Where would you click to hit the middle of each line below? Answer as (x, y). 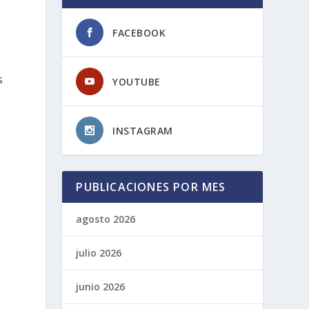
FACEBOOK (139, 32)
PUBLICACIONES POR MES (151, 187)
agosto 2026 (106, 219)
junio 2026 (101, 286)
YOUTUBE (137, 81)
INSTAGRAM (143, 130)
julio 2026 (99, 252)
